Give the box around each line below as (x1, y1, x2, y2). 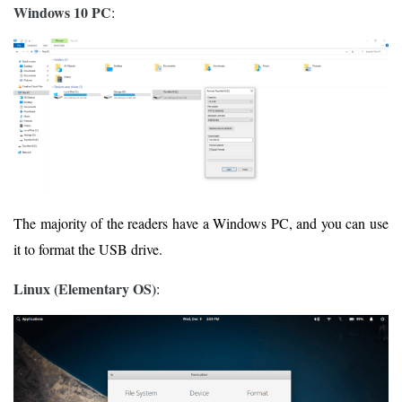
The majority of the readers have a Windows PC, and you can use (13, 213, 389, 232)
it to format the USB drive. (13, 239, 162, 258)
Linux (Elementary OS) (13, 277, 156, 299)
